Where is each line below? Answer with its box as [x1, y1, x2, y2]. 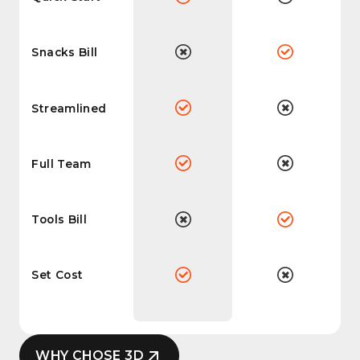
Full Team [31, 157, 92, 170]
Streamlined [31, 101, 107, 115]
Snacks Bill [31, 46, 98, 59]
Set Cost [31, 268, 84, 282]
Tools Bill [31, 213, 88, 227]
